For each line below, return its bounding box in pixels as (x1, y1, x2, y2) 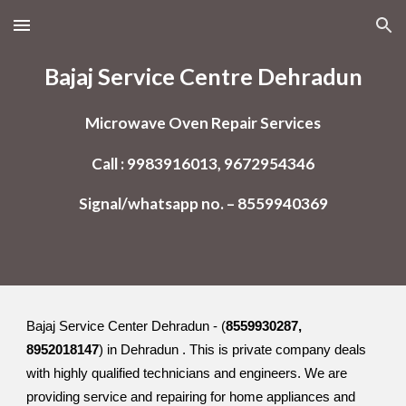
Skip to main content (14, 25, 143, 42)
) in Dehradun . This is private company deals (99, 343, 367, 357)
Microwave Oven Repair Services (85, 113, 321, 133)
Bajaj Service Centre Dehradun (43, 63, 362, 90)
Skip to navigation (278, 25, 391, 42)
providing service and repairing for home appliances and (26, 390, 356, 404)
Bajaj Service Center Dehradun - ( (26, 319, 227, 333)
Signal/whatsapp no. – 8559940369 (78, 193, 328, 213)
